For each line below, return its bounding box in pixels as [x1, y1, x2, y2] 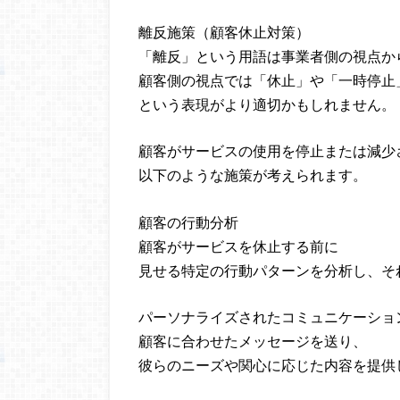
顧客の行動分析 [138, 212, 238, 230]
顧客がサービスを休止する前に [138, 237, 338, 254]
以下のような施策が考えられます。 [138, 166, 367, 184]
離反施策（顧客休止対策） [138, 22, 310, 40]
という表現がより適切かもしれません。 [138, 95, 396, 112]
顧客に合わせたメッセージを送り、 [138, 332, 367, 350]
